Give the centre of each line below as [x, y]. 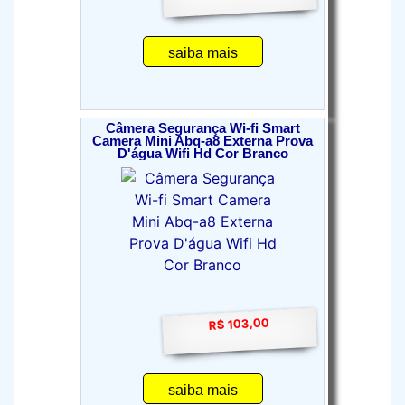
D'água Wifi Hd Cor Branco [202, 154]
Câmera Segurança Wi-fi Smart [202, 128]
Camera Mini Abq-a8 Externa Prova [202, 141]
